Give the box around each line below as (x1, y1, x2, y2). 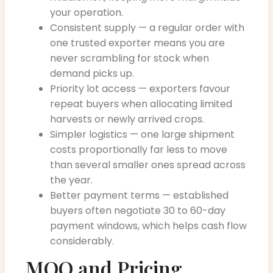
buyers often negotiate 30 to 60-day (50, 203, 225, 218)
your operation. (50, 5, 123, 19)
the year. (50, 172, 93, 187)
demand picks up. (50, 66, 134, 80)
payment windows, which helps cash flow (50, 218, 247, 233)
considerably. (50, 233, 114, 248)
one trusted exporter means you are (50, 35, 225, 50)
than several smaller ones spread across (50, 157, 246, 172)
